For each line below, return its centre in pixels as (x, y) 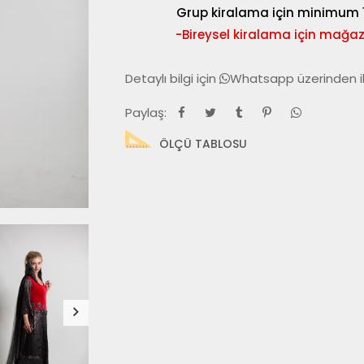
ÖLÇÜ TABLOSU (203, 144)
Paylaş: (147, 113)
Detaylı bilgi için (172, 78)
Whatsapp (264, 78)
